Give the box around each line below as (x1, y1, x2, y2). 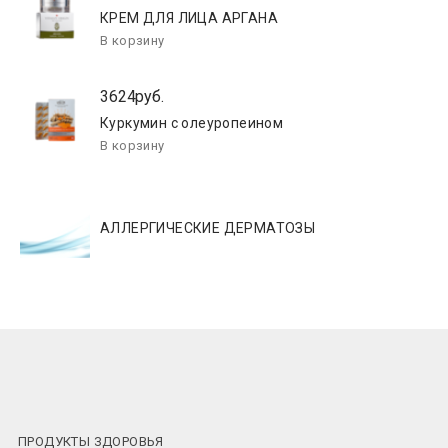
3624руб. (100, 87, 164, 106)
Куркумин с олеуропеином (100, 115, 284, 131)
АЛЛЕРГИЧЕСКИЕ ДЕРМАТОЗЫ (100, 220, 316, 236)
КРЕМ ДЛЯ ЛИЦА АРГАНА (100, 10, 278, 26)
